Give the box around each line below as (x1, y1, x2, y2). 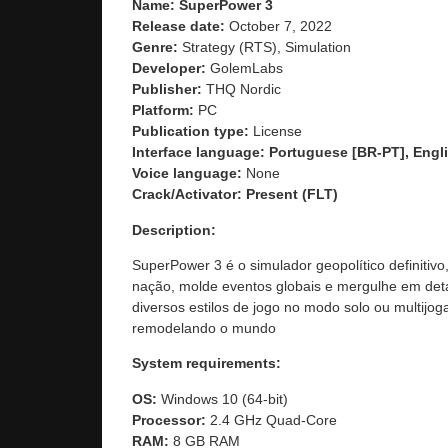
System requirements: (132, 355, 281, 372)
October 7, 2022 (229, 18, 332, 35)
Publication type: (132, 123, 253, 140)
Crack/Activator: (132, 186, 242, 203)
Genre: (132, 39, 182, 56)
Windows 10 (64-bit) (157, 390, 288, 407)
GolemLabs (210, 60, 283, 77)
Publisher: (132, 81, 202, 98)
